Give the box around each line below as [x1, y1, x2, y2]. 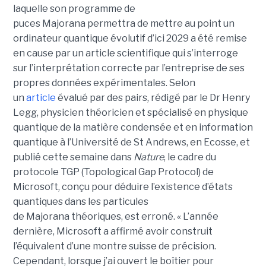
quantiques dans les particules [12, 195, 148, 207]
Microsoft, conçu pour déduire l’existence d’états [12, 180, 233, 192]
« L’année [176, 210, 218, 222]
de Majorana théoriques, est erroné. [12, 210, 175, 222]
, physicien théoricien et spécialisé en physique [36, 106, 248, 118]
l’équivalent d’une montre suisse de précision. [12, 240, 216, 252]
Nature [133, 151, 164, 163]
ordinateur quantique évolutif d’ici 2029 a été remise [12, 32, 247, 44]
